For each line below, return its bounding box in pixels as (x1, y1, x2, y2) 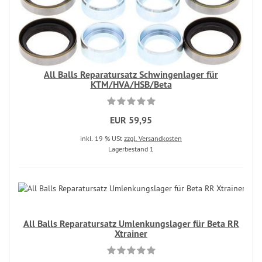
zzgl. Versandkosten (124, 134, 182, 143)
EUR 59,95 (110, 114, 152, 127)
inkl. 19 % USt (80, 134, 124, 143)
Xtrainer (115, 227, 147, 240)
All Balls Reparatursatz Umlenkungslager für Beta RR (23, 218, 239, 230)
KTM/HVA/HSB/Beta (90, 78, 172, 91)
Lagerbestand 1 (108, 144, 154, 154)
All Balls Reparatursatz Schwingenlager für (44, 68, 218, 81)
